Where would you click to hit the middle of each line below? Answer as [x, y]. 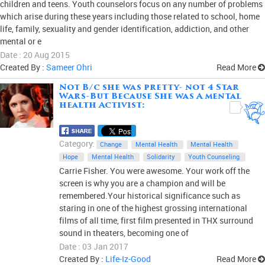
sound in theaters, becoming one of [124, 232]
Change [111, 144]
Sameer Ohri [69, 67]
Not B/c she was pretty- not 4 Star [149, 88]
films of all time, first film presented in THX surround [156, 220]
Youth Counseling [214, 156]
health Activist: [102, 105]
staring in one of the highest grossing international [153, 208]
